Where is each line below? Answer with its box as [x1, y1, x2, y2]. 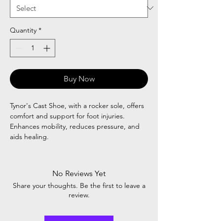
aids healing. [10, 132, 49, 141]
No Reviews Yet [52, 168, 106, 178]
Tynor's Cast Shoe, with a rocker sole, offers [10, 101, 144, 110]
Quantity [10, 25, 37, 35]
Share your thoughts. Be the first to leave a [12, 181, 146, 190]
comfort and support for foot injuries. [10, 111, 125, 120]
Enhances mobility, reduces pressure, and [10, 121, 140, 131]
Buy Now [63, 74, 95, 83]
